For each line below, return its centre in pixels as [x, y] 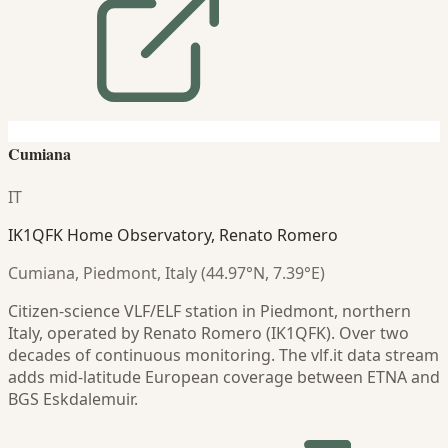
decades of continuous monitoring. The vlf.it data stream [223, 355]
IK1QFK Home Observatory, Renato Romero [173, 235]
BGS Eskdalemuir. [73, 399]
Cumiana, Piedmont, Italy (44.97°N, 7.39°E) [166, 273]
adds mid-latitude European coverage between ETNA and [224, 377]
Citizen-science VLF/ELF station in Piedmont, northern [209, 311]
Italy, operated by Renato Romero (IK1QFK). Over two [208, 333]
